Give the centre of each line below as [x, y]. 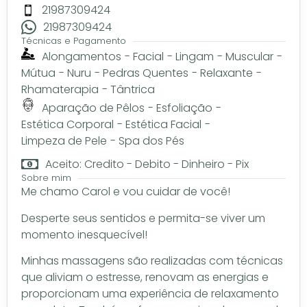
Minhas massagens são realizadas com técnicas [152, 260]
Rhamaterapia [60, 90]
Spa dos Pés [151, 141]
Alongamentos [82, 57]
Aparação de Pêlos [93, 108]
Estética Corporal [67, 125]
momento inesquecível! [84, 234]
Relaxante [226, 73]
